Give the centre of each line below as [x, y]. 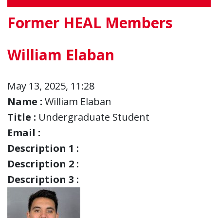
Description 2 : [43, 163]
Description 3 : [43, 179]
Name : [25, 101]
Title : [22, 117]
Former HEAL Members [90, 22]
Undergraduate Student [94, 117]
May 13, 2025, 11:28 [51, 86]
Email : [24, 132]
